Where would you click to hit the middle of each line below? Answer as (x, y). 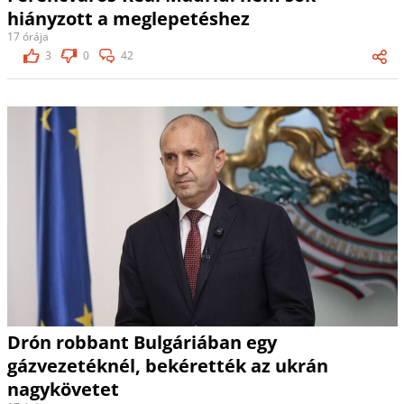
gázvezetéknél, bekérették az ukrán (167, 365)
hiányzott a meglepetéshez (128, 18)
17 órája (28, 36)
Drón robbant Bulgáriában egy (142, 342)
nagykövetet (63, 389)
